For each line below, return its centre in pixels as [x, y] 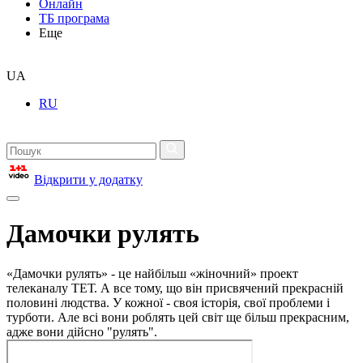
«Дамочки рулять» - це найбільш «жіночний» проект [152, 273]
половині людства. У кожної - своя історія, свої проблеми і [168, 302]
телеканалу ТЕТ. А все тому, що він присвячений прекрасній [175, 288]
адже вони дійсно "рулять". [82, 331]
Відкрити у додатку [88, 179]
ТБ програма [74, 18]
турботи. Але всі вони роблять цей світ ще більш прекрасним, [178, 317]
